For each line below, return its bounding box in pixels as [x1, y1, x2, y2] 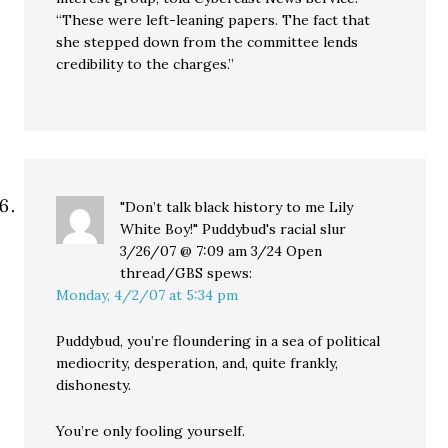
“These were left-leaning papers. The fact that [56, 11, 371, 30]
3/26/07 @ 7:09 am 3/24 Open [120, 242, 323, 261]
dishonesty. [56, 376, 132, 395]
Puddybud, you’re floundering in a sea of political [56, 332, 381, 351]
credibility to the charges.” [56, 55, 235, 74]
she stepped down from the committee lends [56, 33, 359, 52]
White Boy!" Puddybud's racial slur [120, 220, 347, 239]
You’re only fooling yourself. [56, 422, 246, 441]
